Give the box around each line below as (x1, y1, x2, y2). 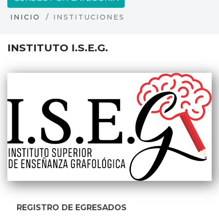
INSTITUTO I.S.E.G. (7, 42, 108, 54)
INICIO (10, 13, 40, 22)
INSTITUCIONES (53, 13, 125, 22)
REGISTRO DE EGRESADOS (17, 203, 127, 213)
